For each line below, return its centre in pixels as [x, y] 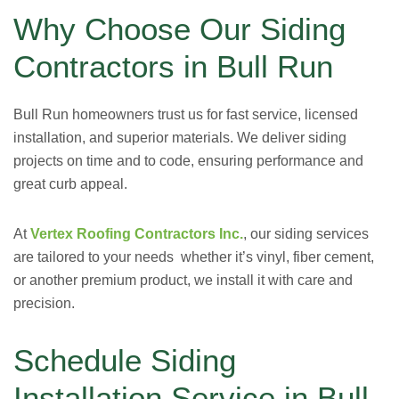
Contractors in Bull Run [173, 66]
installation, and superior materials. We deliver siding [180, 138]
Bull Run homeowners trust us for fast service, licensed [186, 114]
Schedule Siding [125, 360]
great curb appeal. [70, 184]
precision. [44, 303]
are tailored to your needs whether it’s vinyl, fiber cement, [194, 257]
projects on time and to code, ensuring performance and [188, 161]
